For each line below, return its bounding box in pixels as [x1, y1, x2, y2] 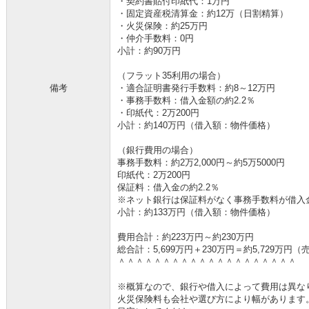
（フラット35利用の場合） [117, 70, 226, 81]
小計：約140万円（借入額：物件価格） [117, 120, 275, 130]
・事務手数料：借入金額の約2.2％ [117, 95, 255, 106]
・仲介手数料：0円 [117, 33, 194, 43]
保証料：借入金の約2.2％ [117, 182, 219, 192]
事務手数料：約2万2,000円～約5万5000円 [117, 157, 285, 168]
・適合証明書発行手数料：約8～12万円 [117, 83, 275, 93]
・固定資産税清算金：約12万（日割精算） [117, 8, 288, 19]
